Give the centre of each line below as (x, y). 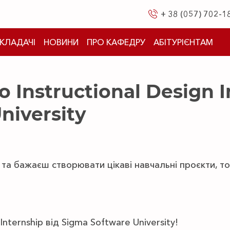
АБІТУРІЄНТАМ (183, 42)
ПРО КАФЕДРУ (116, 42)
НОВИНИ (61, 42)
